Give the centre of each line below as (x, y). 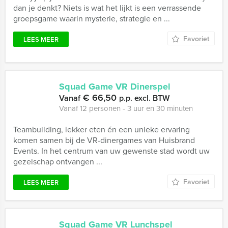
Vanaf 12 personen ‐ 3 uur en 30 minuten (126, 108)
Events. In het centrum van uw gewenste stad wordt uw (111, 151)
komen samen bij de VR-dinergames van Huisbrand (104, 140)
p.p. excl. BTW (144, 98)
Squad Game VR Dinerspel (115, 87)
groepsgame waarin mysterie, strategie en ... (92, 18)
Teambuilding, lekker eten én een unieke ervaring (102, 129)
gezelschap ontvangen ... (58, 161)
